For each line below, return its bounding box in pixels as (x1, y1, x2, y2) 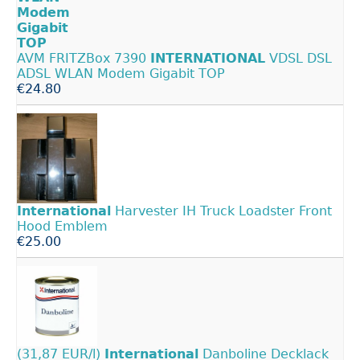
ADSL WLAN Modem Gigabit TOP (17, 66, 225, 82)
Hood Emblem (17, 218, 108, 234)
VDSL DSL (265, 51, 332, 67)
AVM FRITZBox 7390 (17, 51, 150, 67)
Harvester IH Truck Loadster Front (111, 202, 332, 219)
